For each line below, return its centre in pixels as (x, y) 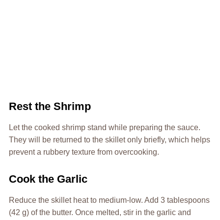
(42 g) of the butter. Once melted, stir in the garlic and (100, 212)
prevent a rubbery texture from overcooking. (84, 152)
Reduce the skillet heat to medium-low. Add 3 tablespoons (109, 200)
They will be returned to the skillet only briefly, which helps (109, 139)
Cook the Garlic (48, 179)
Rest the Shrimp (50, 106)
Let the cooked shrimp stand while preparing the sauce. (104, 127)
